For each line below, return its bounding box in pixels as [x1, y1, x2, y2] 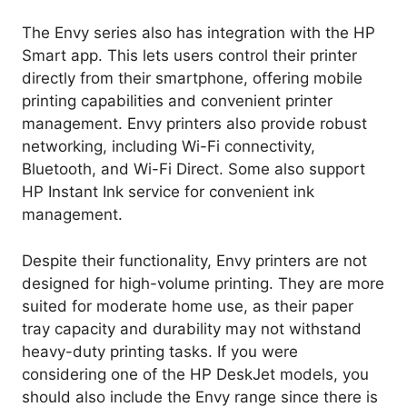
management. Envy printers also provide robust [22, 114, 367, 134]
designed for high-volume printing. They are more [22, 273, 384, 293]
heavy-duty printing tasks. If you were [22, 342, 298, 361]
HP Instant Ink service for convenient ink [22, 183, 314, 202]
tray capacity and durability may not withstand [22, 319, 362, 338]
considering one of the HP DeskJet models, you [22, 364, 369, 383]
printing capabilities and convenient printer [22, 92, 333, 111]
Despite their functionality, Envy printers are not [22, 251, 367, 270]
